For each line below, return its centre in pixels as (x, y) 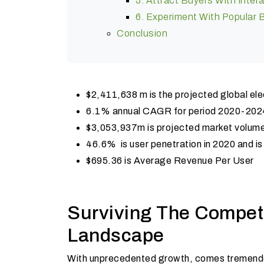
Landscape (116, 235)
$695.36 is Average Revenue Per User (170, 160)
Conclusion (142, 33)
